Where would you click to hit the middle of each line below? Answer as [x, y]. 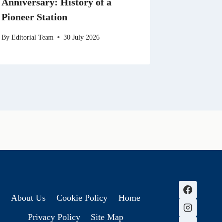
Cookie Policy [82, 198]
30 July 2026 [81, 37]
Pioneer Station [35, 17]
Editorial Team [32, 37]
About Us [28, 198]
